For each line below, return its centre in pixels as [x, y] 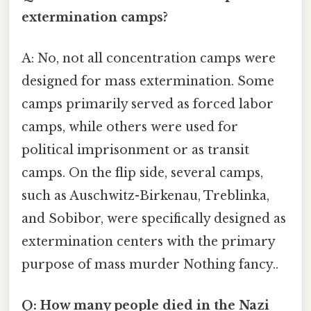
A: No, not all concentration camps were [149, 59]
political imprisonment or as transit [135, 150]
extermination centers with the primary [148, 242]
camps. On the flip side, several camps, [142, 173]
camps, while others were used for [130, 127]
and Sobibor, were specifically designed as [154, 219]
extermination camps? [95, 17]
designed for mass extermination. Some [148, 82]
